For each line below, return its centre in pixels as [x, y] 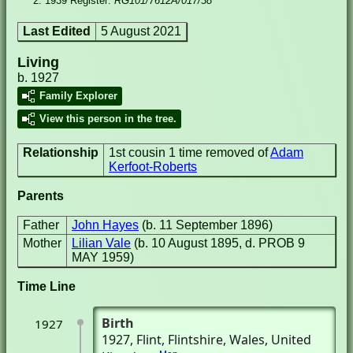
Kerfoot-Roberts [153, 167]
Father [41, 225]
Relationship [61, 152]
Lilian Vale [101, 243]
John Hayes [105, 225]
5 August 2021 [141, 31]
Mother [42, 243]
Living [38, 62]
